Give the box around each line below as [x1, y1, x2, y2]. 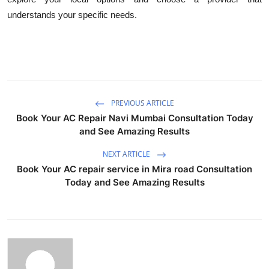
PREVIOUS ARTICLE [109, 97, 174, 108]
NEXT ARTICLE [103, 148, 152, 159]
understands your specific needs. [7, 9, 137, 20]
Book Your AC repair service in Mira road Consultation [17, 163, 252, 175]
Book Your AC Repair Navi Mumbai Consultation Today [16, 112, 253, 124]
